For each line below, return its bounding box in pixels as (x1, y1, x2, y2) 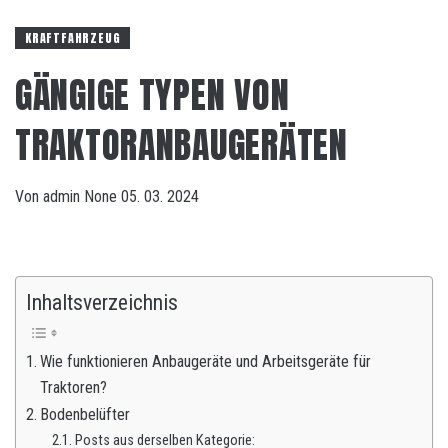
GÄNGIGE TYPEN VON (15, 68, 290, 122)
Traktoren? (40, 378, 108, 397)
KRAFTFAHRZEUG (25, 29, 121, 47)
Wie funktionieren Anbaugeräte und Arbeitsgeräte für (40, 352, 372, 371)
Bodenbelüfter (40, 405, 131, 424)
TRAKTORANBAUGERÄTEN (15, 118, 348, 172)
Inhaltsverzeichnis (26, 290, 178, 315)
